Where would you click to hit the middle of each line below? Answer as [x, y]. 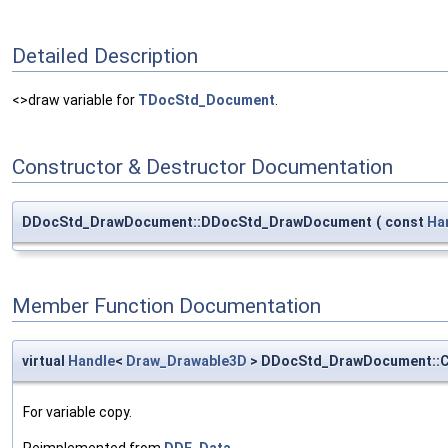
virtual [45, 360]
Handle [91, 360]
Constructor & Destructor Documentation [202, 167]
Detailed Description [105, 56]
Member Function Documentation [166, 306]
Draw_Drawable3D [186, 360]
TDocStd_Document [206, 100]
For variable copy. [77, 411]
